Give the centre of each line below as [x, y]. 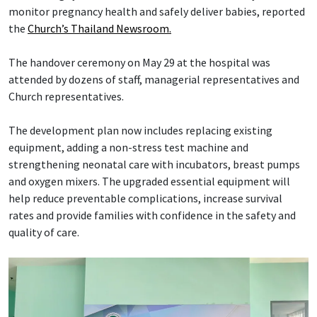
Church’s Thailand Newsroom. [99, 28]
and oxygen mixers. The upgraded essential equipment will [149, 181]
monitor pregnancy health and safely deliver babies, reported [157, 11]
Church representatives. [66, 96]
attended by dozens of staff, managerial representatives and [154, 79]
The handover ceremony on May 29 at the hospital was [139, 62]
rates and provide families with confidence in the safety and [152, 215]
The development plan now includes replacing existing [140, 130]
